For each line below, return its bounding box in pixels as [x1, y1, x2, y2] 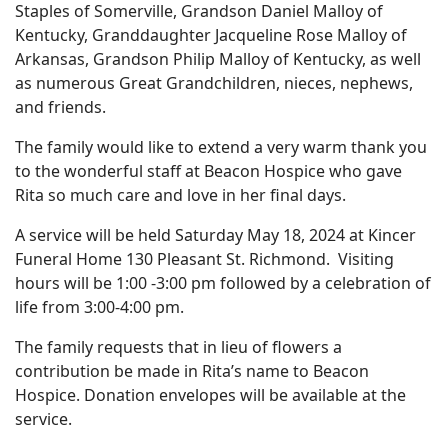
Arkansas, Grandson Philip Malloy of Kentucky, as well [15, 48, 421, 70]
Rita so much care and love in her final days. [15, 184, 346, 206]
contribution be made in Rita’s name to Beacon [15, 360, 369, 382]
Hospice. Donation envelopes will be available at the [15, 384, 406, 406]
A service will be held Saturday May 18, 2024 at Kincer [15, 224, 416, 246]
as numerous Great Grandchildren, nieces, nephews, [15, 72, 413, 94]
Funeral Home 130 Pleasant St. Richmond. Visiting [15, 248, 394, 270]
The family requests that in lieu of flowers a [15, 336, 342, 358]
